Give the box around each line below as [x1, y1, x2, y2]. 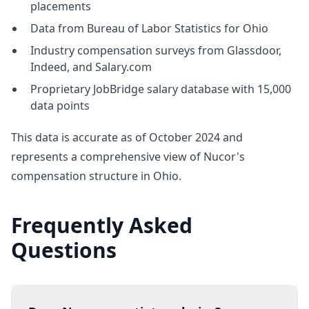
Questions [11, 236, 117, 264]
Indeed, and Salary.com [30, 59, 152, 74]
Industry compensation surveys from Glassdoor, [30, 43, 281, 58]
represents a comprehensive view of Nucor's [11, 149, 245, 164]
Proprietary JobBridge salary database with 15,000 [30, 81, 291, 97]
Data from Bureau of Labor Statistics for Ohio [30, 21, 268, 36]
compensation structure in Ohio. [11, 168, 181, 183]
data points [30, 98, 90, 113]
